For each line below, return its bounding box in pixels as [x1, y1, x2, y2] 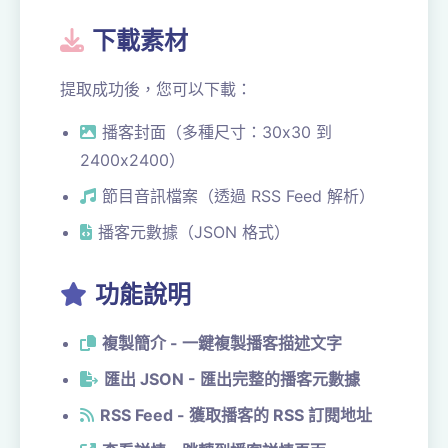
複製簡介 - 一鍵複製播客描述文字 [102, 333, 342, 353]
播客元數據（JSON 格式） [98, 222, 290, 242]
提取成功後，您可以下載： [60, 79, 252, 99]
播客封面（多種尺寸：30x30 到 [102, 122, 332, 142]
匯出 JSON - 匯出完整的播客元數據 [104, 369, 360, 389]
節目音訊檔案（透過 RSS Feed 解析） [102, 186, 375, 206]
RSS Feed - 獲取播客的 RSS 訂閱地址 [100, 405, 372, 425]
